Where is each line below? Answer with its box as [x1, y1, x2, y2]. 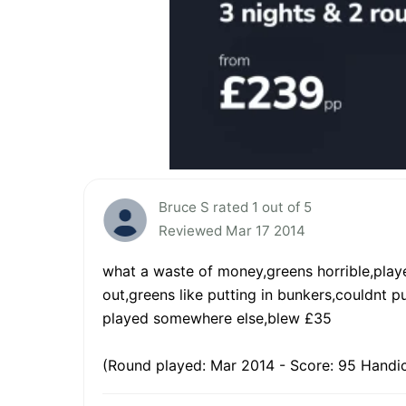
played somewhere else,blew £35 [102, 309, 332, 328]
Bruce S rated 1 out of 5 [159, 198, 312, 217]
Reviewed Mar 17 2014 [159, 222, 305, 240]
